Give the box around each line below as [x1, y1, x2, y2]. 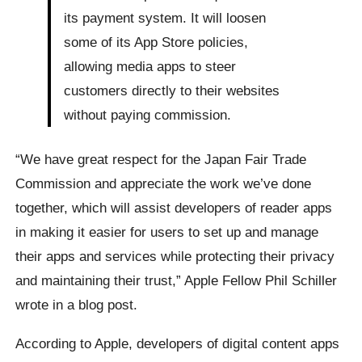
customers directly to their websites [64, 82, 280, 99]
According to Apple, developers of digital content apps [15, 335, 340, 351]
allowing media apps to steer [64, 58, 237, 75]
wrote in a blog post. [15, 297, 138, 314]
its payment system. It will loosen [64, 10, 267, 27]
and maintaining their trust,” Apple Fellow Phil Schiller [15, 272, 338, 289]
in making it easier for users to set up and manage [15, 224, 319, 241]
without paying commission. [64, 107, 232, 124]
